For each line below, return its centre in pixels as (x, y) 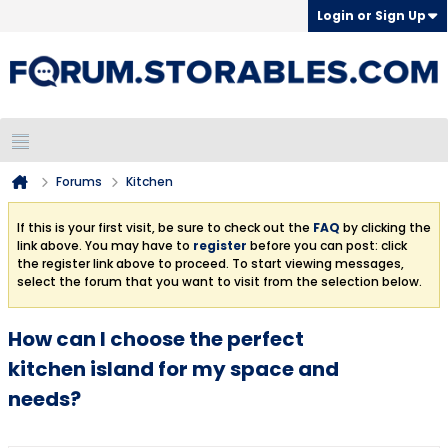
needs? (44, 399)
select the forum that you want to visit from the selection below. (219, 281)
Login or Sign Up (371, 15)
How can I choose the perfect (156, 339)
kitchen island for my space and (173, 369)
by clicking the (385, 227)
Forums (79, 181)
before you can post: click (327, 245)
